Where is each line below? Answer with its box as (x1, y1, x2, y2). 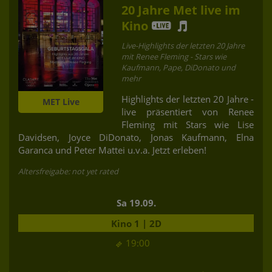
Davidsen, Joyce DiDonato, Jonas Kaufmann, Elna (18, 131, 254, 143)
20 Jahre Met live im (121, 1, 240, 18)
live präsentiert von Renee (121, 105, 254, 118)
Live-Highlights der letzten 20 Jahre (121, 39, 245, 51)
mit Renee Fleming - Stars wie (121, 50, 226, 62)
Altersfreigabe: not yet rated (18, 165, 118, 177)
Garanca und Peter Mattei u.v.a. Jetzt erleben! (18, 143, 206, 156)
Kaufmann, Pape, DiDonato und (121, 61, 236, 73)
